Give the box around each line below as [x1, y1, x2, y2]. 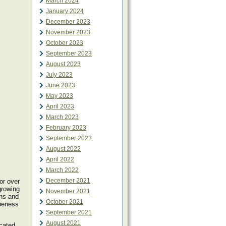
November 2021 [46, 188, 90, 195]
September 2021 [46, 209, 92, 216]
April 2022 [46, 156, 74, 163]
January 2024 [46, 8, 84, 15]
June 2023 [46, 82, 75, 89]
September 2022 [46, 135, 92, 142]
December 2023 [46, 18, 90, 25]
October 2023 [46, 39, 83, 46]
